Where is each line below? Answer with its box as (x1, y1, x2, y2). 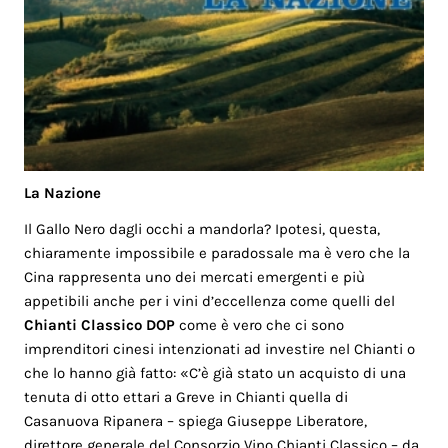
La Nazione (24, 183, 102, 202)
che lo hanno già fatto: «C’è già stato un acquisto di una (24, 364, 407, 383)
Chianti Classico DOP (24, 316, 176, 335)
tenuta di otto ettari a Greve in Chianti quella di (24, 388, 349, 407)
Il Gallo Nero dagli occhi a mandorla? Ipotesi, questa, (24, 220, 381, 239)
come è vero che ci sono (175, 316, 345, 335)
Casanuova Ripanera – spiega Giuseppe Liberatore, (24, 412, 368, 431)
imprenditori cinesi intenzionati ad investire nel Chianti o (24, 340, 416, 359)
